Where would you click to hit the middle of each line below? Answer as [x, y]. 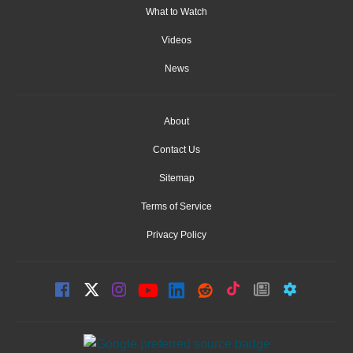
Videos [176, 41]
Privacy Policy [176, 235]
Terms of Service [176, 207]
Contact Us [176, 150]
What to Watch [176, 12]
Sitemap [176, 178]
